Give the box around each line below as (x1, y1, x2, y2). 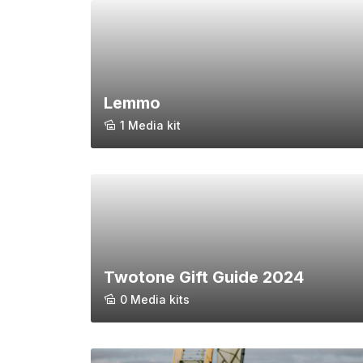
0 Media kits (120, 293, 190, 307)
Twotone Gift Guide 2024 (104, 267, 304, 288)
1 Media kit (120, 118, 181, 133)
